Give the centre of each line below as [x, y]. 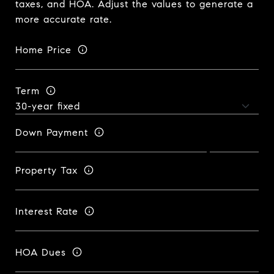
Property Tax [46, 170]
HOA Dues [41, 252]
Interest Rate [47, 211]
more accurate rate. [64, 20]
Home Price [43, 50]
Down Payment [52, 132]
